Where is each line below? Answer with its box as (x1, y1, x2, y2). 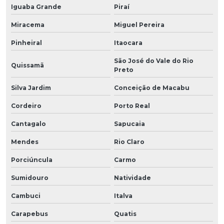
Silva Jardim (11, 83, 51, 91)
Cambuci (11, 191, 40, 199)
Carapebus (11, 209, 48, 217)
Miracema (11, 20, 44, 28)
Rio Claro (113, 137, 144, 145)
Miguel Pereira (113, 20, 164, 28)
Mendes (11, 137, 38, 145)
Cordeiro (11, 101, 41, 109)
